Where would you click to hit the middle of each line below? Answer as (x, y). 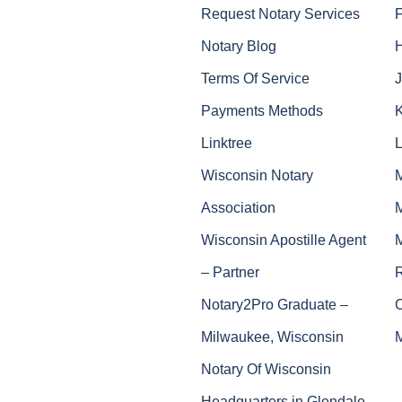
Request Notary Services (280, 13)
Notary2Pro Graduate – (275, 304)
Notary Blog (239, 45)
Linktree (227, 142)
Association (238, 207)
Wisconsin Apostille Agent (284, 239)
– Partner (230, 271)
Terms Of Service (255, 78)
